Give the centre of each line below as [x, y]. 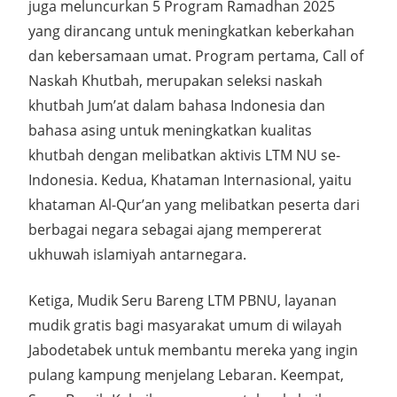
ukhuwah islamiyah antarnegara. [137, 255]
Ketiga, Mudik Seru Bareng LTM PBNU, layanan [183, 301]
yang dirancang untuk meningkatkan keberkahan [191, 31]
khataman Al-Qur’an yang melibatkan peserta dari [194, 205]
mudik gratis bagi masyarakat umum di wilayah [185, 326]
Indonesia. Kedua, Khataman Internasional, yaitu [190, 180]
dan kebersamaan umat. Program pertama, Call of [196, 56]
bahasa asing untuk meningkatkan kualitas [170, 131]
